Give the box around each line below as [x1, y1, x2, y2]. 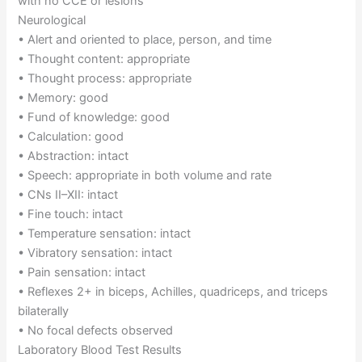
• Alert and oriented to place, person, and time [18, 32, 272, 48]
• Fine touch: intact [18, 207, 124, 222]
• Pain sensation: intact [18, 265, 146, 280]
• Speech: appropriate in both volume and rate [18, 168, 272, 183]
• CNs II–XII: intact [18, 187, 119, 203]
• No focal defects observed [18, 323, 174, 339]
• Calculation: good [18, 129, 124, 145]
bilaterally [18, 304, 69, 319]
